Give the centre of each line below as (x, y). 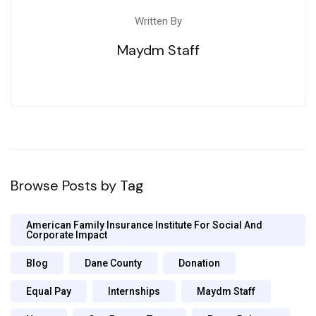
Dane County (113, 263)
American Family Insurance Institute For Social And (144, 225)
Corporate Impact (67, 235)
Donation (199, 263)
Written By (158, 22)
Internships (134, 292)
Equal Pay (49, 292)
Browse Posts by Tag (77, 186)
